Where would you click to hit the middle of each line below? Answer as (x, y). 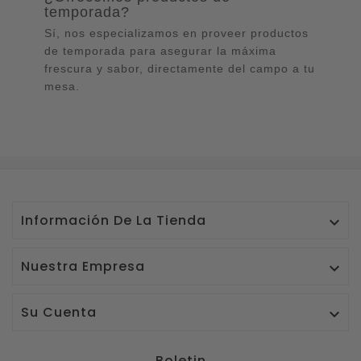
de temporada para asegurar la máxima (160, 51)
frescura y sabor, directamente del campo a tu (180, 69)
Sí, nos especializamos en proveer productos (176, 33)
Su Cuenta (59, 313)
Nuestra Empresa (83, 267)
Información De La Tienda (114, 221)
